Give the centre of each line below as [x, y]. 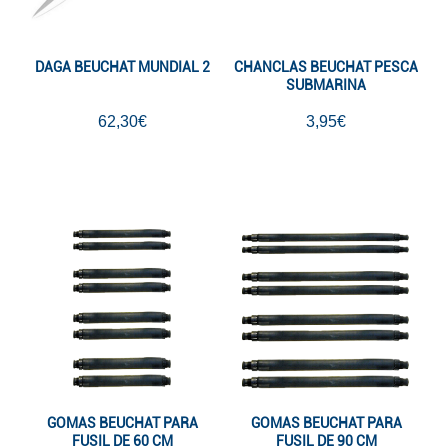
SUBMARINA [326, 84]
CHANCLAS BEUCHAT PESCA [326, 66]
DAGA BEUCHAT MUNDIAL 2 [122, 66]
